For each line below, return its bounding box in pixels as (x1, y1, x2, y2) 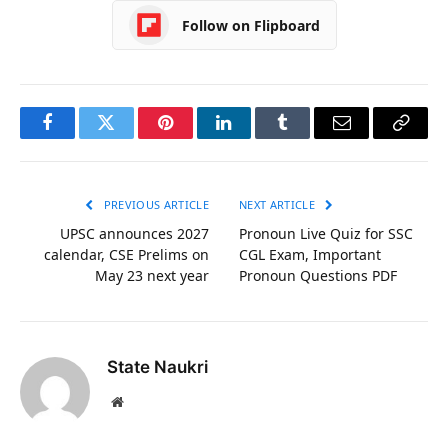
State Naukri (107, 357, 208, 378)
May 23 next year (95, 266, 209, 286)
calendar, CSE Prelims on (44, 245, 209, 265)
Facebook (45, 128, 116, 147)
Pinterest (163, 128, 227, 147)
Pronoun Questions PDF (239, 266, 397, 286)
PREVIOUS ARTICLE (100, 197, 209, 213)
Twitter (104, 128, 157, 147)
